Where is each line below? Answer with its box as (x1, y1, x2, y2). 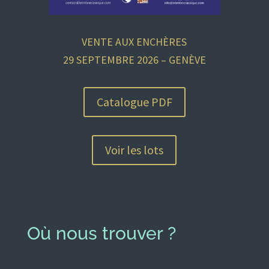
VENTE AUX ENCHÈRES (82, 34, 187, 49)
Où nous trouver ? (26, 222, 176, 244)
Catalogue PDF (96, 94, 172, 109)
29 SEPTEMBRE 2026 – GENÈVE (62, 52, 206, 67)
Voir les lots (105, 142, 164, 157)
